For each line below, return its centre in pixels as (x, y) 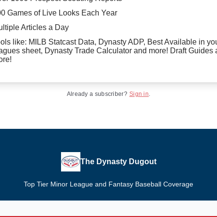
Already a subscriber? (97, 94)
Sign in (139, 94)
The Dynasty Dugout (118, 162)
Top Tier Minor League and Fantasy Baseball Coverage (108, 184)
